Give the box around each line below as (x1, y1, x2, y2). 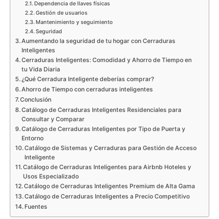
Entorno (22, 134, 44, 142)
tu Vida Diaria (22, 66, 61, 73)
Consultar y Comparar (22, 115, 85, 123)
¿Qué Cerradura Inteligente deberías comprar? (22, 75, 154, 83)
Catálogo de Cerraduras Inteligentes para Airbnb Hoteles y (23, 163, 192, 171)
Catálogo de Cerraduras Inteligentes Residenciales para (22, 106, 182, 114)
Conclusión (20, 96, 52, 104)
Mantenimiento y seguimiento (36, 19, 113, 26)
